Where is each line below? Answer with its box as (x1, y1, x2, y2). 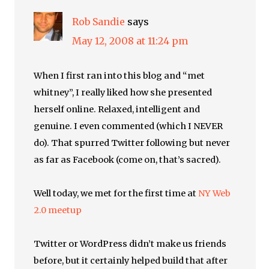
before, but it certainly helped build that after (34, 255, 228, 266)
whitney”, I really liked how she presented (34, 87, 213, 98)
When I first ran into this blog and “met (34, 70, 205, 81)
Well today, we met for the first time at (34, 188, 199, 199)
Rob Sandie (72, 16, 125, 28)
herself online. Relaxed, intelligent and (34, 104, 201, 115)
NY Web (198, 188, 231, 199)
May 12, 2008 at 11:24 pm (72, 35, 189, 47)
